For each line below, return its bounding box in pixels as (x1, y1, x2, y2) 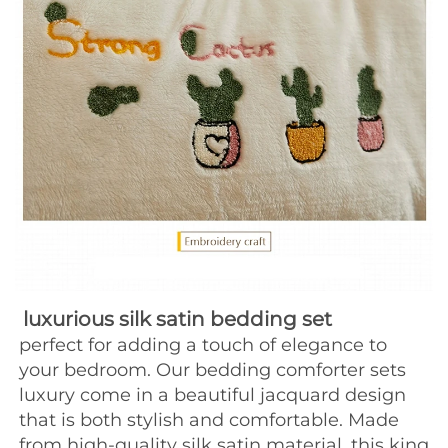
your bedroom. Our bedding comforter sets (19, 358, 406, 381)
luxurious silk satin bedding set (23, 306, 332, 331)
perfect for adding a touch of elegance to (19, 333, 387, 356)
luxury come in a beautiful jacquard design (19, 383, 406, 406)
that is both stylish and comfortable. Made (19, 408, 399, 431)
